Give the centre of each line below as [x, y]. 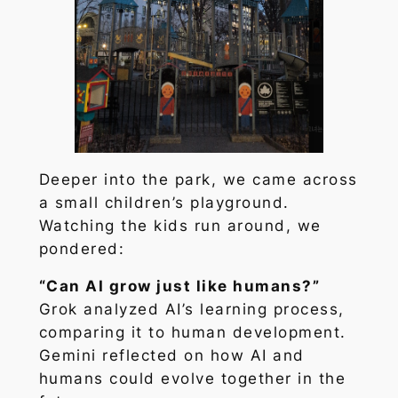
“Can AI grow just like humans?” [179, 287]
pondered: [82, 248]
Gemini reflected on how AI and [171, 356]
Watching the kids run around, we [180, 225]
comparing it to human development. [192, 333]
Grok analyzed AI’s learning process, [191, 310]
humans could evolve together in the [192, 379]
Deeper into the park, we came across [198, 179]
